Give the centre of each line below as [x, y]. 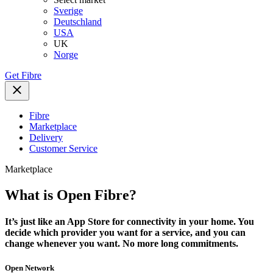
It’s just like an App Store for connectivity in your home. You [129, 222]
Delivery [46, 138]
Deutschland [78, 22]
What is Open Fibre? [71, 195]
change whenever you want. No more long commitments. [122, 244]
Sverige [68, 11]
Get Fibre [23, 76]
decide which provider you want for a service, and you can [125, 233]
